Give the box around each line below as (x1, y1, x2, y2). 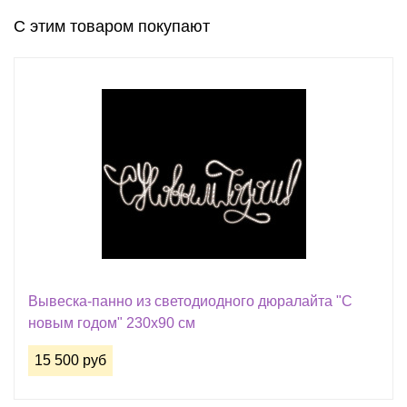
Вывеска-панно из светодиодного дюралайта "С (28, 293, 352, 309)
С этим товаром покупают (14, 17, 210, 35)
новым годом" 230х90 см (28, 315, 195, 331)
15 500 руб (35, 352, 106, 368)
